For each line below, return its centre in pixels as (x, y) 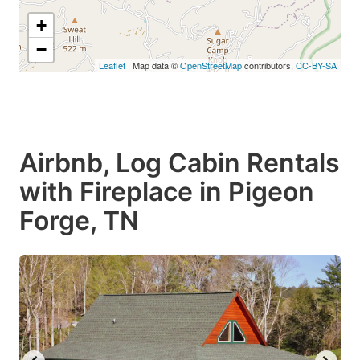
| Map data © (153, 65)
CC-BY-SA (316, 65)
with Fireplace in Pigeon (167, 191)
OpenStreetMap (211, 65)
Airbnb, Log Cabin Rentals (180, 162)
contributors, (269, 65)
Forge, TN (79, 220)
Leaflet (112, 65)
